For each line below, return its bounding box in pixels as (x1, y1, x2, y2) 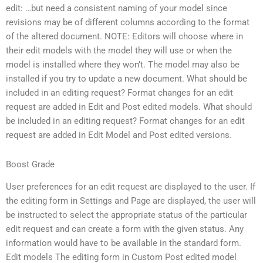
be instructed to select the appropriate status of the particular (6, 210, 247, 221)
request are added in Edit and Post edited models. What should (6, 102, 252, 113)
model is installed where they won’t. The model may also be (6, 59, 240, 70)
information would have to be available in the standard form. (6, 238, 241, 249)
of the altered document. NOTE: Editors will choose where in (6, 31, 243, 42)
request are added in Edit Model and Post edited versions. (6, 130, 232, 141)
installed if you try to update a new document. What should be (6, 73, 247, 85)
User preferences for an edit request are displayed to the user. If (6, 181, 255, 193)
